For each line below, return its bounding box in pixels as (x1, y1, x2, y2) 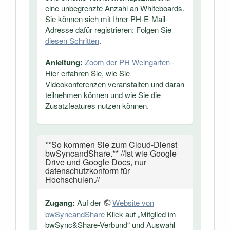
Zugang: (45, 197, 75, 209)
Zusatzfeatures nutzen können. (45, 100, 149, 111)
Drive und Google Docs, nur (45, 156, 146, 168)
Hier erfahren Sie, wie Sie (45, 68, 130, 79)
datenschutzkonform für (45, 165, 130, 177)
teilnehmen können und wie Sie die (45, 89, 161, 101)
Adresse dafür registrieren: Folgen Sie (45, 24, 171, 35)
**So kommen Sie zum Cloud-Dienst (45, 139, 177, 151)
